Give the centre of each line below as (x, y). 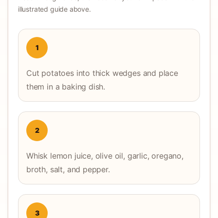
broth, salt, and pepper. (68, 169)
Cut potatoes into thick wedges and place (102, 73)
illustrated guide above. (54, 9)
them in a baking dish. (66, 87)
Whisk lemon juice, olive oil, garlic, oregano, (105, 156)
